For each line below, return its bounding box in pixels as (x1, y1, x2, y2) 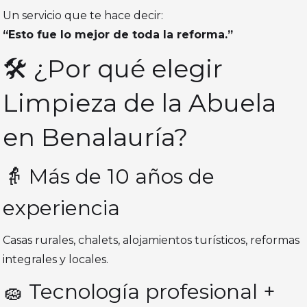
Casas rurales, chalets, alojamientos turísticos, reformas (3, 234, 300, 247)
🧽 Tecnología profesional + (3, 279, 276, 305)
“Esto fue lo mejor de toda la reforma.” (3, 28, 234, 42)
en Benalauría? (3, 122, 188, 153)
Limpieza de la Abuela (3, 88, 277, 119)
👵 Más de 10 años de (3, 164, 215, 190)
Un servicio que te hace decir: (3, 9, 164, 23)
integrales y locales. (3, 253, 109, 267)
